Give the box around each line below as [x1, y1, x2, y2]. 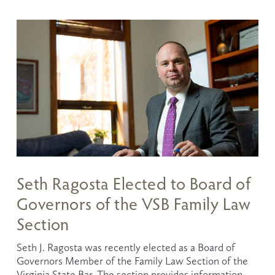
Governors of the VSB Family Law [16, 193, 251, 215]
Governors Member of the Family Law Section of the [16, 255, 248, 268]
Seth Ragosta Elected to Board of [16, 172, 251, 195]
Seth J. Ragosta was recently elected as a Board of [16, 241, 235, 254]
